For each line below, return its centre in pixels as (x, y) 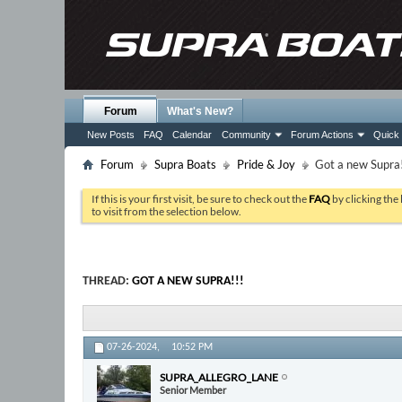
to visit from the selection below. (166, 211)
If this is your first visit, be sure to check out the (200, 199)
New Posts (111, 135)
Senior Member (193, 389)
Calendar (192, 135)
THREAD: (107, 281)
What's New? (200, 111)
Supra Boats (185, 164)
